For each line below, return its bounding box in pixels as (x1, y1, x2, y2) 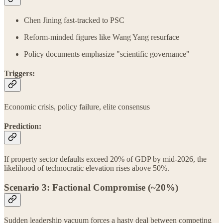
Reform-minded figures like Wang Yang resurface (24, 33, 179, 41)
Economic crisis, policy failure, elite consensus (4, 102, 150, 111)
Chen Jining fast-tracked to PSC (24, 16, 124, 24)
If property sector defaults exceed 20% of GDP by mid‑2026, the (4, 155, 207, 164)
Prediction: (4, 121, 41, 130)
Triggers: (4, 69, 35, 78)
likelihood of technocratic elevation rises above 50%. (4, 164, 169, 173)
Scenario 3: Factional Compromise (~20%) (4, 182, 178, 193)
